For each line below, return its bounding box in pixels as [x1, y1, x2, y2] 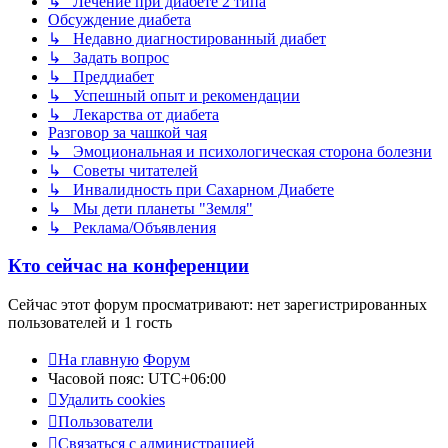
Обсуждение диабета [48, 10, 191, 28]
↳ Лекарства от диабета [48, 105, 219, 123]
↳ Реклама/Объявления [48, 218, 216, 236]
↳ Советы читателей [48, 161, 198, 179]
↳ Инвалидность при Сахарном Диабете [48, 180, 334, 198]
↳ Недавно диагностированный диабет [48, 29, 326, 47]
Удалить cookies [58, 391, 165, 409]
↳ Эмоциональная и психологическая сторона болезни [48, 142, 432, 160]
